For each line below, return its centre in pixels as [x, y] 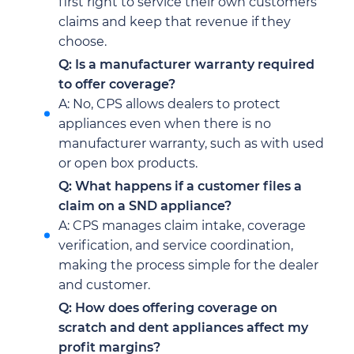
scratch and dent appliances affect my [183, 327]
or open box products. [128, 163]
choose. [83, 41]
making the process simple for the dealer [188, 265]
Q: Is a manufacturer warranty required [186, 64]
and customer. [104, 284]
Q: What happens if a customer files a [180, 186]
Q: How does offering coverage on [168, 307]
